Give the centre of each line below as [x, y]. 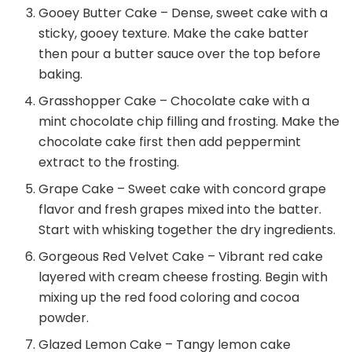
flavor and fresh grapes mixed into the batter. [180, 210]
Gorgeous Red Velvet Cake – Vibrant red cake [181, 257]
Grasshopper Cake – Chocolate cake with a [174, 101]
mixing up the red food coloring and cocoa [169, 298]
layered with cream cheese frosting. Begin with [183, 277]
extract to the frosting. [109, 163]
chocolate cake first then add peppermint [170, 142]
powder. [64, 318]
